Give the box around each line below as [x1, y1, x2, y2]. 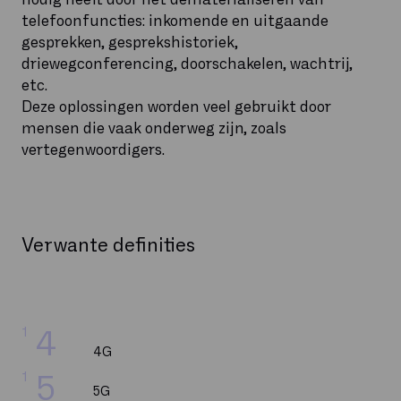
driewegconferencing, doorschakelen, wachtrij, [21, 56, 353, 72]
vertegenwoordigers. [21, 142, 165, 158]
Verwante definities [21, 235, 195, 255]
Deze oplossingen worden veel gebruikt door [21, 99, 331, 115]
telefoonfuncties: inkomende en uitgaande [21, 13, 328, 29]
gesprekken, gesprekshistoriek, [21, 35, 238, 50]
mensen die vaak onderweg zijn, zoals [21, 121, 286, 136]
